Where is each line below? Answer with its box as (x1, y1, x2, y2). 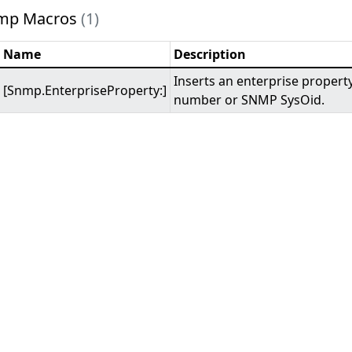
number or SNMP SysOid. (174, 91, 325, 108)
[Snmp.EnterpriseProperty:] (3, 82, 167, 99)
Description (174, 46, 247, 63)
